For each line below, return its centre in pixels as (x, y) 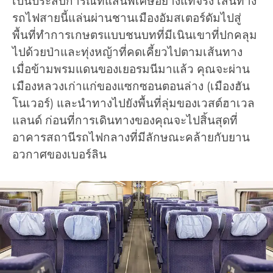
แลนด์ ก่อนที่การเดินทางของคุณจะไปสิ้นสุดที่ (125, 121)
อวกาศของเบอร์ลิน (59, 155)
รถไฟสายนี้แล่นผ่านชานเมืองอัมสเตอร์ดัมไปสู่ (127, 18)
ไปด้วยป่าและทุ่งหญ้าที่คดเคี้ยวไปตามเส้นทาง (127, 52)
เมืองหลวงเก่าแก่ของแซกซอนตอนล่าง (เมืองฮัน (131, 87)
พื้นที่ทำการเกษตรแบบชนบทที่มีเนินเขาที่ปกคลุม (135, 35)
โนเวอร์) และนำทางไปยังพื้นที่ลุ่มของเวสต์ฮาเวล (133, 104)
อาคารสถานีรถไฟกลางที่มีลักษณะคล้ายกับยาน (131, 138)
